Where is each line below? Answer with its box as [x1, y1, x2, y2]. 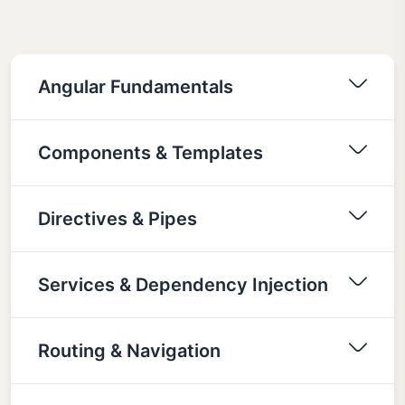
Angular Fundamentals [38, 75, 233, 98]
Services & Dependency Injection [38, 273, 328, 296]
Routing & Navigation [38, 339, 221, 362]
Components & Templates [38, 141, 263, 164]
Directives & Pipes [38, 207, 197, 230]
